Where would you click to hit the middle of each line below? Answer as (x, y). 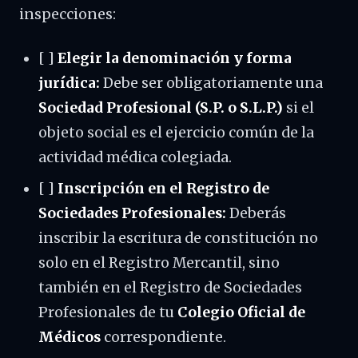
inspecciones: (68, 14)
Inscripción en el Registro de (163, 189)
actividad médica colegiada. (135, 157)
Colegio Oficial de (241, 312)
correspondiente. (163, 337)
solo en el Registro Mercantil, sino (159, 263)
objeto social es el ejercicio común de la (176, 133)
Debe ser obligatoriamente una (211, 83)
